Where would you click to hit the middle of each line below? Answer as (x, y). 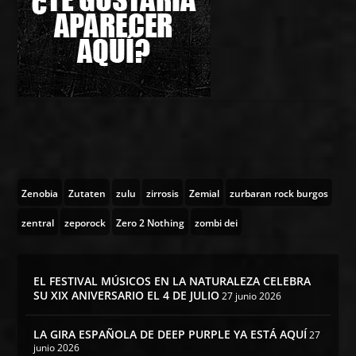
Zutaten (87, 193)
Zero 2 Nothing (151, 222)
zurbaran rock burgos (279, 193)
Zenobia (40, 193)
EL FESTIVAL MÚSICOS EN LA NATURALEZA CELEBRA (172, 281)
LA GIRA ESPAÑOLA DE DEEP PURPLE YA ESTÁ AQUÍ (170, 334)
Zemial (205, 193)
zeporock (85, 222)
